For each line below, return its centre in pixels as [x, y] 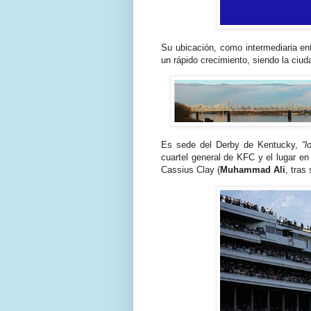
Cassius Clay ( [191, 170]
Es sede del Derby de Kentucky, [232, 145]
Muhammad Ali [253, 170]
